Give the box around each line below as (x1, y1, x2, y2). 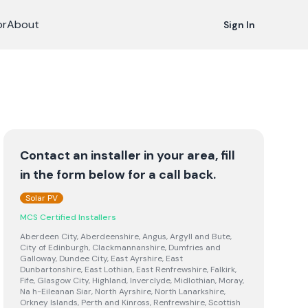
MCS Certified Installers (20, 212, 117, 223)
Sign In (223, 19, 255, 31)
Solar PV (25, 192, 58, 203)
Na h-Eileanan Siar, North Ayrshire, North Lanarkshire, (20, 286, 226, 297)
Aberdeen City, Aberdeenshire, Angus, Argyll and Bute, (20, 231, 232, 242)
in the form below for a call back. (20, 166, 217, 183)
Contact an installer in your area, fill (20, 147, 236, 164)
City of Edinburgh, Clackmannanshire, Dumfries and (20, 242, 221, 253)
